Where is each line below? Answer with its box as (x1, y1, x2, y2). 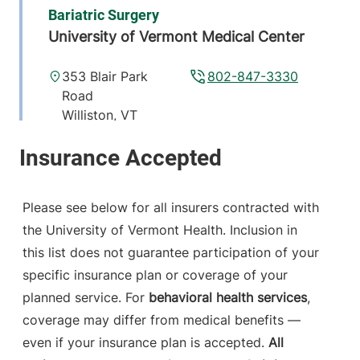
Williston (62, 107, 114, 124)
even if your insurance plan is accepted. (22, 334, 268, 351)
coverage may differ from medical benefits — (22, 312, 301, 329)
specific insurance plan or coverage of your (22, 267, 288, 284)
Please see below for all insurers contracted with (22, 199, 319, 216)
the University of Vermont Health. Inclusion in (22, 222, 297, 239)
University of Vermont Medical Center (48, 28, 305, 46)
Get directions (192, 170, 278, 186)
